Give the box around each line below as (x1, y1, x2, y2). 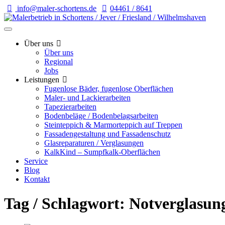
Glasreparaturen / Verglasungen (44, 139, 144, 147)
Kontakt (24, 175, 50, 183)
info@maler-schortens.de (17, 4, 97, 13)
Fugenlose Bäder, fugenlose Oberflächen (44, 84, 173, 93)
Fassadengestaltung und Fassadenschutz (44, 130, 171, 138)
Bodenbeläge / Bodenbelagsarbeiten (44, 111, 158, 120)
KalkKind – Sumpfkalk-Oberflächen (44, 148, 160, 156)
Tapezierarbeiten (44, 102, 96, 111)
